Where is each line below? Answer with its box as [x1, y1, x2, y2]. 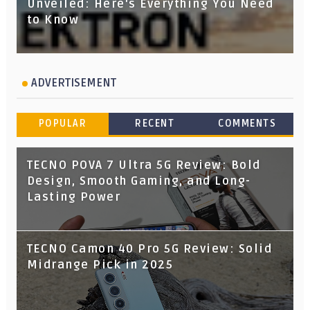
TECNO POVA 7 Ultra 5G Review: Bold [26, 158, 261, 172]
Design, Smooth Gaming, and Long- [26, 174, 251, 188]
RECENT [135, 117, 175, 129]
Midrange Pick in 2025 [26, 257, 174, 272]
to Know [26, 12, 80, 27]
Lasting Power [26, 190, 121, 204]
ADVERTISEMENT [30, 75, 116, 90]
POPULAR [38, 117, 87, 129]
